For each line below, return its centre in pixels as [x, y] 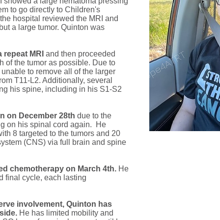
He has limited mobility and [65, 213]
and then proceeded [81, 54]
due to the [93, 116]
